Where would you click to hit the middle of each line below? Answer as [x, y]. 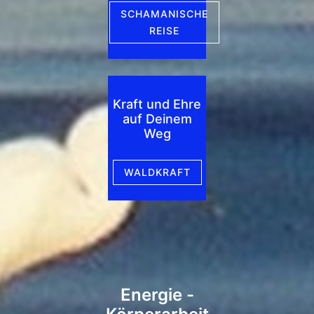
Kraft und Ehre [157, 104]
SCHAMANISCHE [164, 14]
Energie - [157, 294]
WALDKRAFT [157, 172]
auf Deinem [157, 119]
